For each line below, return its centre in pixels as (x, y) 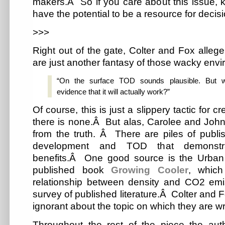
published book (72, 170)
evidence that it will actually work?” (113, 92)
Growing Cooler (150, 170)
